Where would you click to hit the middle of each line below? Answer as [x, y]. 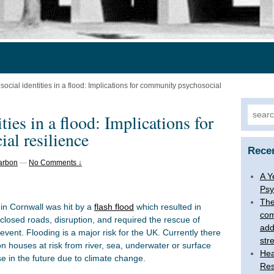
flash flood [114, 207]
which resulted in [168, 207]
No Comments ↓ [55, 162]
